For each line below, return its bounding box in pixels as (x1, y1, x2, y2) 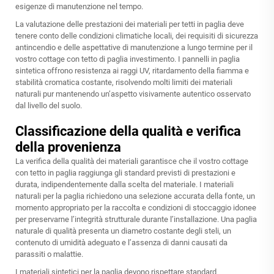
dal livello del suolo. (15, 101, 82, 111)
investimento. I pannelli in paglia (130, 54, 240, 64)
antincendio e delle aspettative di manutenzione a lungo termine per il (15, 43, 253, 53)
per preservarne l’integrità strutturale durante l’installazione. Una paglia (15, 215, 257, 224)
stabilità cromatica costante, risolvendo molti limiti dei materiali (15, 78, 232, 87)
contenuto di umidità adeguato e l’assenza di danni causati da (15, 238, 228, 248)
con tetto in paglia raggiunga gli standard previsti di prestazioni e (15, 168, 235, 178)
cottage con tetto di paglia (39, 54, 130, 64)
